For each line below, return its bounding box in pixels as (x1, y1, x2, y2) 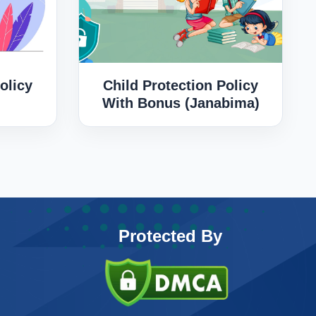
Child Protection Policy (103, 77, 258, 93)
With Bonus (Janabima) (102, 95, 260, 111)
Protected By (118, 226, 222, 246)
